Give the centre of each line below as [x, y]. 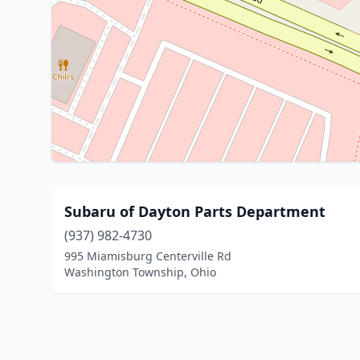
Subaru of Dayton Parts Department [195, 211]
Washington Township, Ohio [140, 272]
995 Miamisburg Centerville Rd [148, 256]
